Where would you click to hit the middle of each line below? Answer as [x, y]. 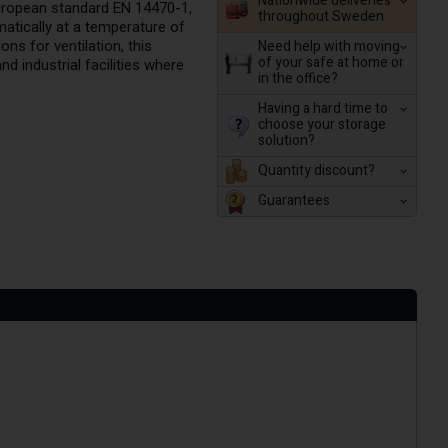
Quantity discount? [316, 170]
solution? [286, 140]
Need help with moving [328, 46]
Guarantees [293, 200]
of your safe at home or [330, 62]
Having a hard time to [322, 108]
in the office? [297, 78]
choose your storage [321, 124]
